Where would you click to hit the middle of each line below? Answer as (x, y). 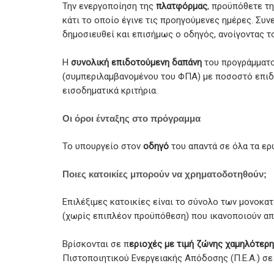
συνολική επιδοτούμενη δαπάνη (136, 62)
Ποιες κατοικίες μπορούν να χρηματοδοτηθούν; (165, 174)
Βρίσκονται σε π (96, 244)
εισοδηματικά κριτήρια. (110, 90)
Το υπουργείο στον (103, 146)
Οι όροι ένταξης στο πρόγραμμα (131, 118)
